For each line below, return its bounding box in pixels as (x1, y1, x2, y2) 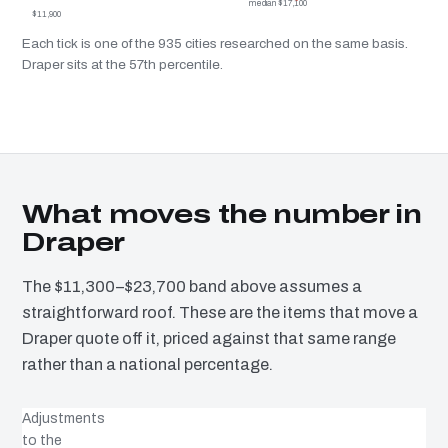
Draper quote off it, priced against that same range (22, 330, 396, 348)
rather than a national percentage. (22, 356, 273, 374)
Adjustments (22, 411, 105, 427)
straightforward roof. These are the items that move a (22, 304, 418, 322)
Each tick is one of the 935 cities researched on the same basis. (22, 36, 408, 52)
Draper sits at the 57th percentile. (22, 57, 223, 73)
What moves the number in (22, 200, 422, 229)
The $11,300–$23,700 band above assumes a (22, 278, 362, 296)
